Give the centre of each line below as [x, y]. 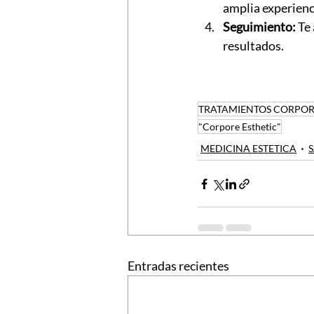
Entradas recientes [178, 266]
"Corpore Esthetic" [240, 127]
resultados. [253, 46]
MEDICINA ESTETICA [248, 149]
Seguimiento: [259, 27]
